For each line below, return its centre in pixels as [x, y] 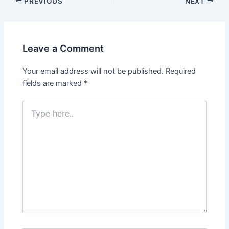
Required [181, 71]
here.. [32, 116]
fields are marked [53, 84]
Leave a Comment [63, 48]
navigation [21, 13]
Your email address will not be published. [93, 71]
